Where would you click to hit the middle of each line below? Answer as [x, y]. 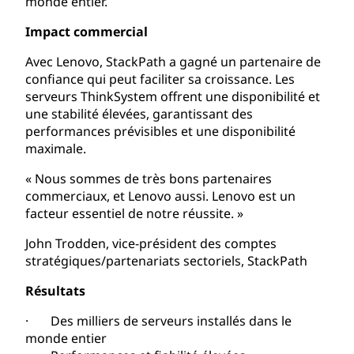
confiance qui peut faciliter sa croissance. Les [160, 79]
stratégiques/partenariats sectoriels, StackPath [166, 260]
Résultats [55, 290]
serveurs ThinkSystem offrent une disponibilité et [173, 96]
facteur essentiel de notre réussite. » [134, 213]
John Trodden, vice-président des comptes [151, 243]
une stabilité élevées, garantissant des [139, 113]
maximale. [56, 148]
